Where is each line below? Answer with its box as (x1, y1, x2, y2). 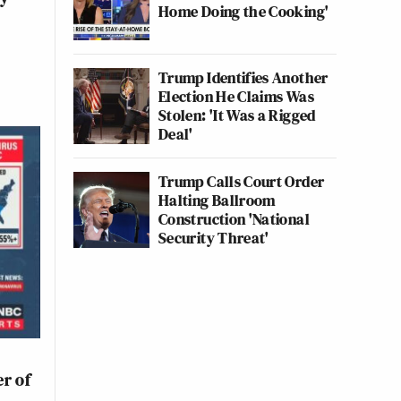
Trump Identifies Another (158, 66, 328, 89)
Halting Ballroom (158, 189, 276, 211)
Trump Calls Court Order (158, 170, 325, 192)
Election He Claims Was (158, 85, 314, 107)
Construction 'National (158, 208, 310, 230)
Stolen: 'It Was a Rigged (158, 104, 316, 126)
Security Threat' (158, 226, 269, 249)
